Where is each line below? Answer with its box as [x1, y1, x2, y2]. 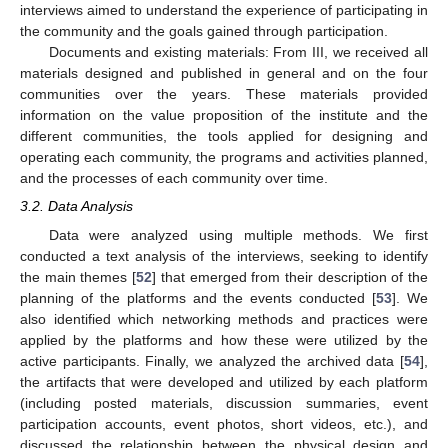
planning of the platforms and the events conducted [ [20, 289, 377, 306]
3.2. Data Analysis [20, 198, 133, 215]
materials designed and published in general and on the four [20, 65, 428, 82]
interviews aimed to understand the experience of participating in [20, 2, 428, 19]
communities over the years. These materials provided [20, 86, 428, 103]
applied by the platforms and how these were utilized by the [20, 331, 428, 348]
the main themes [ [20, 268, 137, 285]
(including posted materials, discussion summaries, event [20, 394, 428, 411]
